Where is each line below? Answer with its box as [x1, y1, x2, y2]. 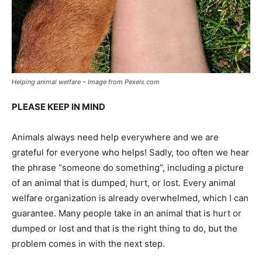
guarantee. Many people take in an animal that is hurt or [12, 207, 242, 219]
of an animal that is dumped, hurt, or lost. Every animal [12, 177, 236, 188]
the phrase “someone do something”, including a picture [12, 161, 244, 173]
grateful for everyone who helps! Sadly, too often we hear [12, 146, 249, 158]
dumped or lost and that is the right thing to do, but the [12, 222, 237, 234]
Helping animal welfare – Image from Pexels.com [12, 77, 160, 86]
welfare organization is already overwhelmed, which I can [12, 192, 249, 204]
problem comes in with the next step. [12, 237, 165, 249]
